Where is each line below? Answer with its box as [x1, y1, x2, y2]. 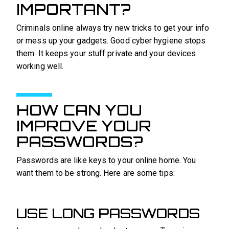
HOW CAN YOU [16, 100, 142, 119]
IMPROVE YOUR [16, 116, 151, 135]
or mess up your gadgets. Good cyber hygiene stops [16, 36, 206, 46]
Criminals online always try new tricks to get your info [16, 23, 209, 33]
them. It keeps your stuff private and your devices [16, 49, 196, 59]
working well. [16, 61, 64, 72]
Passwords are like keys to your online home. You [16, 155, 196, 165]
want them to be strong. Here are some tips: [16, 168, 175, 178]
